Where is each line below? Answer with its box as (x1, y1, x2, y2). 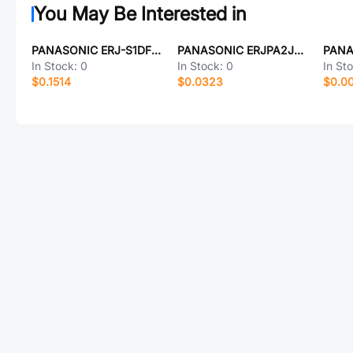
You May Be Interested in (34, 2, 247, 25)
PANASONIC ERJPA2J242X (293, 43, 303, 57)
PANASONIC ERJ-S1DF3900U (151, 43, 161, 57)
